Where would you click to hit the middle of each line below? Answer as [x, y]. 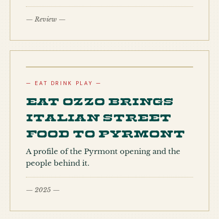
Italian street [99, 115]
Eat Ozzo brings [100, 99]
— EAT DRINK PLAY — [64, 83]
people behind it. [58, 163]
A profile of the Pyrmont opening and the [103, 151]
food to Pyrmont [106, 131]
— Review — [46, 19]
